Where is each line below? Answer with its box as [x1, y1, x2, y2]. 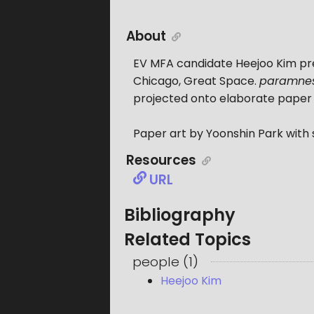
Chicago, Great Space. [132, 73, 259, 90]
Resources [126, 151, 197, 170]
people [132, 252, 179, 271]
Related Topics [124, 227, 251, 251]
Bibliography [124, 203, 235, 226]
